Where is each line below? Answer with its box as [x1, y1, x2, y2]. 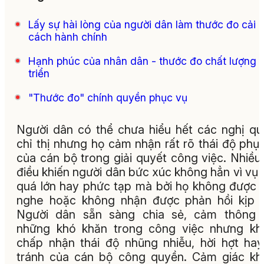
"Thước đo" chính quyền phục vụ [28, 91, 187, 104]
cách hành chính [28, 31, 107, 44]
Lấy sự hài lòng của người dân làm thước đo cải [28, 18, 256, 31]
